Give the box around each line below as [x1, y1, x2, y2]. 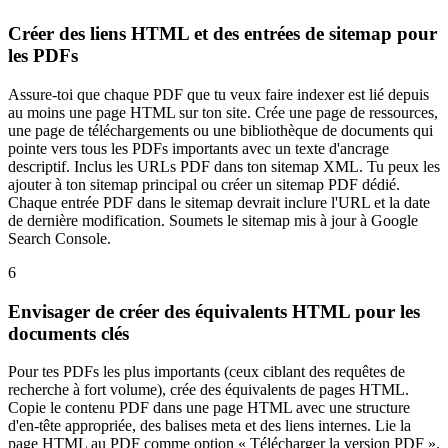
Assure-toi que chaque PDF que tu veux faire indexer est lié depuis [8, 85, 429, 103]
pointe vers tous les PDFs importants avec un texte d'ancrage [8, 139, 389, 157]
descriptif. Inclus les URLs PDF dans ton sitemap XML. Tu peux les [8, 157, 440, 175]
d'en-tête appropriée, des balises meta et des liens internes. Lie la [8, 417, 411, 435]
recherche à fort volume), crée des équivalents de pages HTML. [8, 381, 409, 399]
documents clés [8, 322, 129, 344]
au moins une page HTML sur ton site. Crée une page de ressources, [8, 103, 438, 121]
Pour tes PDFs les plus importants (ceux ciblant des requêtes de [8, 363, 405, 381]
